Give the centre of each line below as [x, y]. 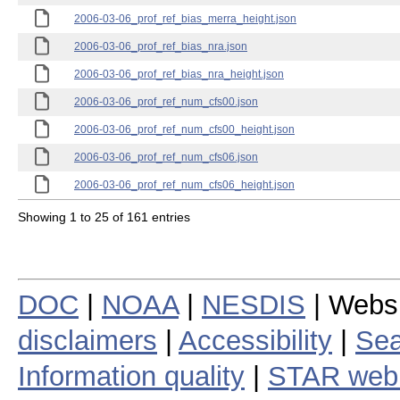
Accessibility [255, 340]
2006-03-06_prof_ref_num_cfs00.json [166, 102]
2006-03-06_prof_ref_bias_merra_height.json [185, 19]
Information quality [131, 376]
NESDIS [254, 304]
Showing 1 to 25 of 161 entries [104, 217]
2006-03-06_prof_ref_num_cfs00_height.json [184, 129]
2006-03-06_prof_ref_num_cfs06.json [166, 157]
